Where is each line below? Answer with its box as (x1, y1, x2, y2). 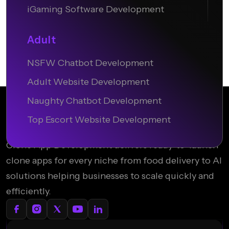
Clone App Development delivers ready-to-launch (6, 140, 218, 151)
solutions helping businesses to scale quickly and (6, 170, 214, 182)
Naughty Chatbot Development (27, 95, 162, 107)
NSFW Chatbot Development (27, 57, 153, 69)
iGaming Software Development (27, 4, 164, 15)
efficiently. (6, 186, 51, 197)
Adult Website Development (27, 76, 149, 88)
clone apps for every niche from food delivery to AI (6, 155, 222, 167)
